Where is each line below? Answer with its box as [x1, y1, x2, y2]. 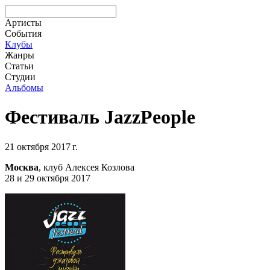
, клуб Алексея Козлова [39, 162, 134, 172]
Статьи [5, 61, 34, 71]
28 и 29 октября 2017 [5, 172, 90, 183]
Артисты [5, 17, 42, 28]
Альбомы [5, 83, 43, 93]
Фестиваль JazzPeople [5, 106, 195, 128]
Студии [5, 72, 36, 82]
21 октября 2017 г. [5, 141, 78, 152]
